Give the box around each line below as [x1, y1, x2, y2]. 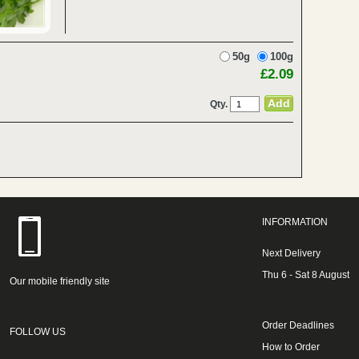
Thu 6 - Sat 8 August [261, 269, 349, 280]
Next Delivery [261, 248, 321, 259]
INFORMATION [261, 216, 328, 228]
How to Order [261, 341, 320, 353]
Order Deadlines [261, 320, 334, 331]
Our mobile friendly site [10, 276, 111, 287]
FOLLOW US [10, 326, 67, 337]
